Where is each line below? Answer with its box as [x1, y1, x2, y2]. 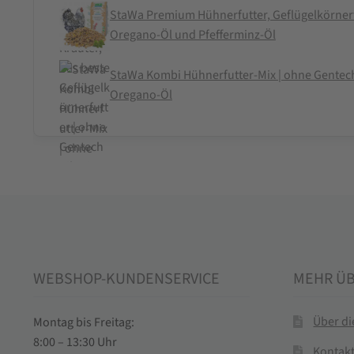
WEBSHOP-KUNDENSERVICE [32, 267, 220, 290]
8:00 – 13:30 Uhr [32, 333, 117, 351]
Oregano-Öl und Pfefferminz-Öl [109, 26, 276, 44]
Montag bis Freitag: [32, 313, 134, 331]
